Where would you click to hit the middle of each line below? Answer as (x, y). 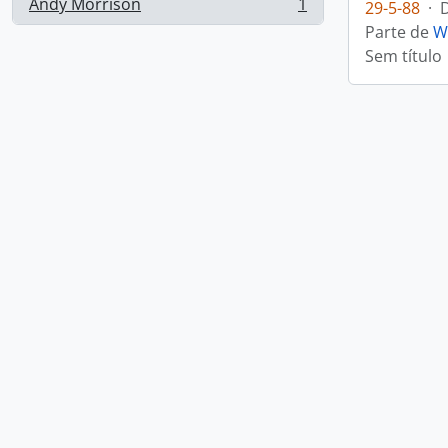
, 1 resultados (79, 14)
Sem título (403, 56)
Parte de (399, 32)
